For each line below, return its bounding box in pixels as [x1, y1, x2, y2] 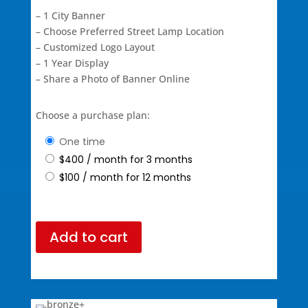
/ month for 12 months [82, 170, 191, 185]
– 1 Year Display [35, 56, 109, 70]
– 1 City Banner [35, 9, 105, 23]
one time [67, 135, 105, 149]
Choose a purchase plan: [35, 109, 150, 122]
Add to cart [49, 228, 128, 247]
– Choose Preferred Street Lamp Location [35, 25, 224, 38]
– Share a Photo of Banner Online [35, 72, 190, 86]
